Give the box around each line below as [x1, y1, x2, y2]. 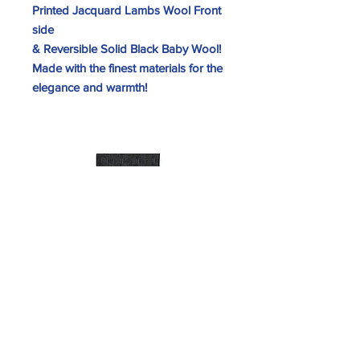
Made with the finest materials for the [32, 61, 223, 75]
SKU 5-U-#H [95, 345, 162, 358]
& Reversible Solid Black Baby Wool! [32, 42, 221, 55]
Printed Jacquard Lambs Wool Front [32, 3, 221, 17]
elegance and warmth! [32, 80, 150, 94]
